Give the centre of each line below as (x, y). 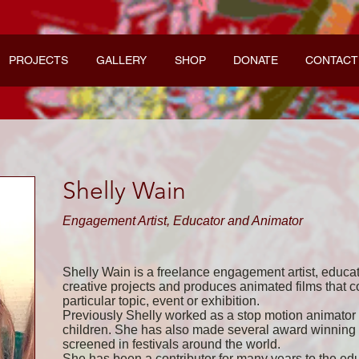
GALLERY (121, 60)
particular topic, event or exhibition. (161, 301)
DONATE (256, 60)
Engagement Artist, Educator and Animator (183, 220)
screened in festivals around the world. (171, 344)
